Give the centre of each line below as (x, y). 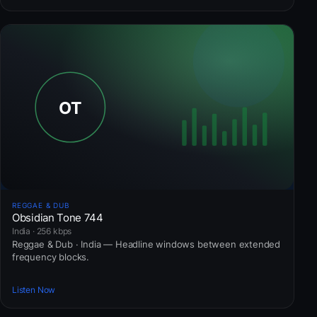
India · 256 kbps (42, 231)
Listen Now (34, 290)
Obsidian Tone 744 (58, 217)
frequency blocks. (51, 257)
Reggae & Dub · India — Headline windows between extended (146, 244)
